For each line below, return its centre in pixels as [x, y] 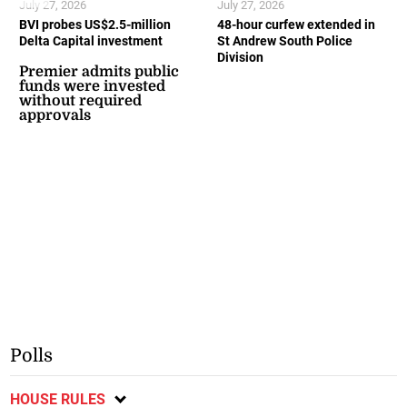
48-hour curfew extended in [296, 25]
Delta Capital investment [91, 41]
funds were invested [93, 87]
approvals [55, 116]
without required [81, 101]
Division [240, 58]
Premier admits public [99, 72]
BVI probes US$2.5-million [95, 25]
